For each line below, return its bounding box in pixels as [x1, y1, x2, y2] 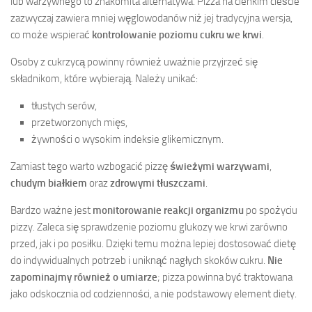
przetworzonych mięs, [31, 116, 127, 129]
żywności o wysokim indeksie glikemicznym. [31, 132, 224, 146]
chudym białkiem [10, 176, 87, 189]
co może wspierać [10, 28, 92, 41]
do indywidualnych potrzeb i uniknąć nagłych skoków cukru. [10, 253, 267, 267]
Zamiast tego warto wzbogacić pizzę [10, 159, 170, 173]
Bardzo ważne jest [10, 203, 93, 217]
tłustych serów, [31, 99, 97, 112]
